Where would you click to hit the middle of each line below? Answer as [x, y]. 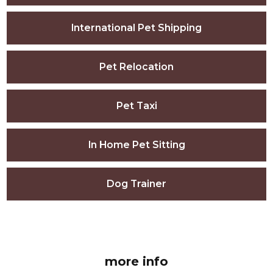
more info [136, 262]
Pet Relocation [136, 67]
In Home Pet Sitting [136, 145]
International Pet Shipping [136, 28]
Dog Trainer [136, 184]
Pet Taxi [136, 106]
